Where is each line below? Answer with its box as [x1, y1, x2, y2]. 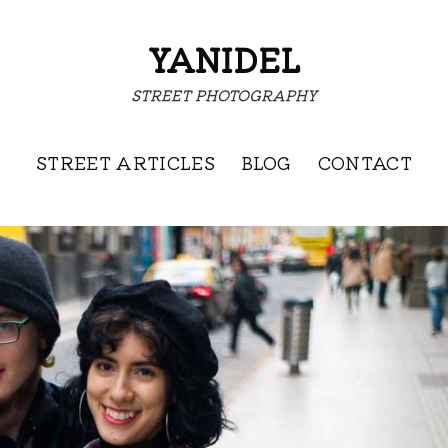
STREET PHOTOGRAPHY [131, 83, 317, 105]
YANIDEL [148, 36, 300, 83]
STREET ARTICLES [35, 149, 216, 175]
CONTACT [317, 149, 413, 175]
